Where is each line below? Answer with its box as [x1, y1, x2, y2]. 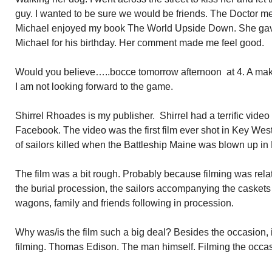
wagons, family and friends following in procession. [15, 198, 234, 208]
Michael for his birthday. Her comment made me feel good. [15, 38, 264, 48]
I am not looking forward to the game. [15, 81, 173, 92]
